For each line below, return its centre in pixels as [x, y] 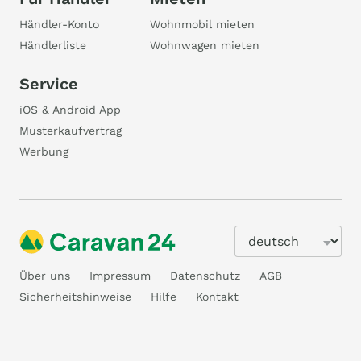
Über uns [45, 276]
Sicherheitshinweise [75, 297]
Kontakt [217, 297]
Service [49, 84]
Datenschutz [205, 276]
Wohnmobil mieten [202, 24]
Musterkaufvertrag [71, 131]
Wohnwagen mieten [205, 45]
